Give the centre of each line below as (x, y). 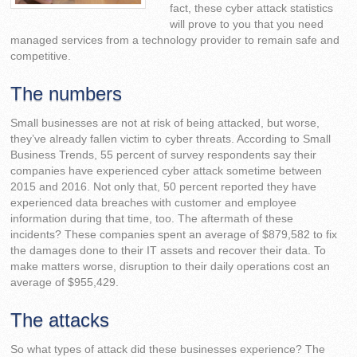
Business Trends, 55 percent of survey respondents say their (164, 155)
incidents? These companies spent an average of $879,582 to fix (174, 235)
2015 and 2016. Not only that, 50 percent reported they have (164, 187)
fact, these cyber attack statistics (252, 9)
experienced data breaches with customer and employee (154, 203)
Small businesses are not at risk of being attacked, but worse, (165, 124)
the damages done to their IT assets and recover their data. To (169, 251)
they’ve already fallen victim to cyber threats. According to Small (171, 139)
